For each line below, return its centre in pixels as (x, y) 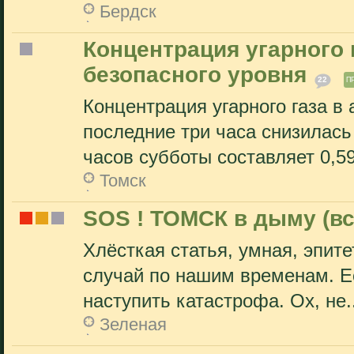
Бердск (128, 11)
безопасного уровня (195, 75)
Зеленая (133, 324)
